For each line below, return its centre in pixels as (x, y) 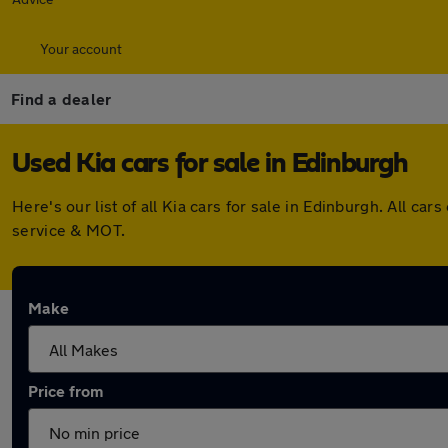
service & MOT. (69, 229)
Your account (81, 48)
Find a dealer (61, 98)
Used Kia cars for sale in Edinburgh (210, 164)
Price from (65, 390)
